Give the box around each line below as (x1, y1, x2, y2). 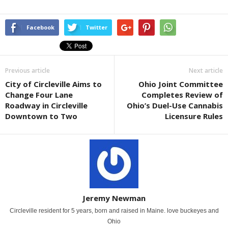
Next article (189, 66, 223, 75)
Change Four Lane (5, 90, 73, 100)
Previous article (5, 66, 50, 75)
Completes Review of (141, 90, 223, 100)
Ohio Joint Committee (138, 79, 223, 90)
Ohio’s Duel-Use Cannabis (127, 100, 223, 111)
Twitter (85, 23, 107, 32)
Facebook (26, 23, 54, 32)
